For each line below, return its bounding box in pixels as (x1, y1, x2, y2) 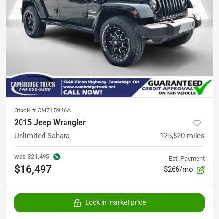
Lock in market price (85, 198, 146, 206)
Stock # (14, 107, 37, 114)
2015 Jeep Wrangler (14, 118, 86, 127)
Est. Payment (169, 155, 205, 162)
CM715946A (37, 107, 71, 114)
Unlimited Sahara (14, 131, 70, 140)
